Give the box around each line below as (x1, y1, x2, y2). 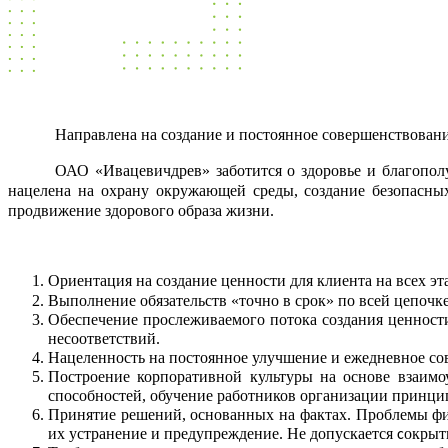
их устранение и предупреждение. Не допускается (48, 424, 393, 442)
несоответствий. (48, 329, 160, 347)
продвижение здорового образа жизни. (8, 201, 274, 219)
